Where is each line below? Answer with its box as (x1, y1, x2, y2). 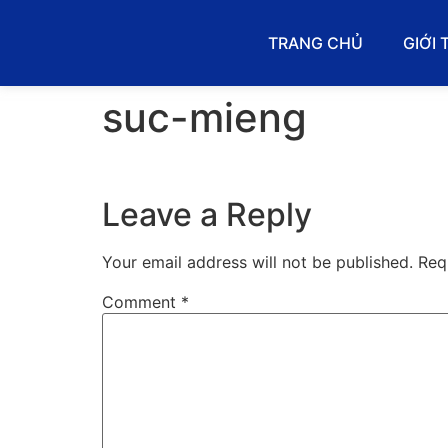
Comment (102, 292, 181, 313)
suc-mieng (102, 93, 307, 142)
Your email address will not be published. (102, 252, 413, 273)
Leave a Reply (102, 195, 312, 235)
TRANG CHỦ (268, 33, 364, 53)
